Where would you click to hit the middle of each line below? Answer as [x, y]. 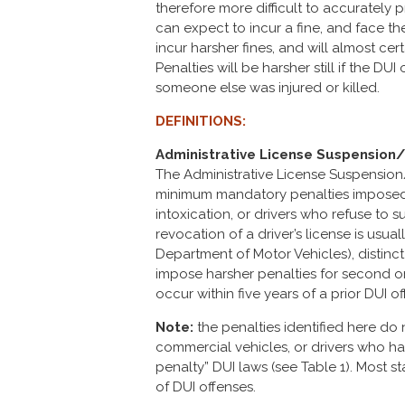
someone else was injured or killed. [268, 88]
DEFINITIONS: [201, 121]
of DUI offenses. [206, 387]
